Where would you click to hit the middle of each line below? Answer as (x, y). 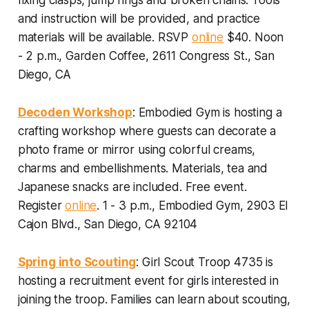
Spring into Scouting (77, 262)
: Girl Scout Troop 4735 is (205, 262)
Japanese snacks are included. (100, 187)
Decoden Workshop (75, 112)
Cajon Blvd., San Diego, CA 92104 (108, 224)
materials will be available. (88, 37)
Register (41, 205)
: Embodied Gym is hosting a (207, 112)
